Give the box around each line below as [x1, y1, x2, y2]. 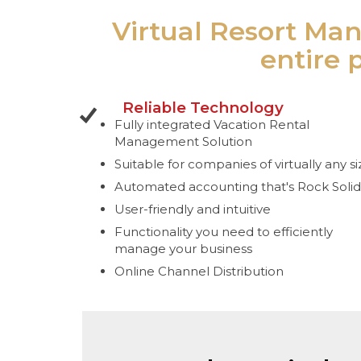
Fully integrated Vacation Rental [114, 116, 309, 132]
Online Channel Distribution [114, 263, 284, 279]
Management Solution [114, 133, 252, 149]
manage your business [114, 240, 252, 256]
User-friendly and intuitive [114, 201, 271, 217]
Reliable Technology [122, 98, 284, 117]
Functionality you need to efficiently [114, 223, 333, 239]
